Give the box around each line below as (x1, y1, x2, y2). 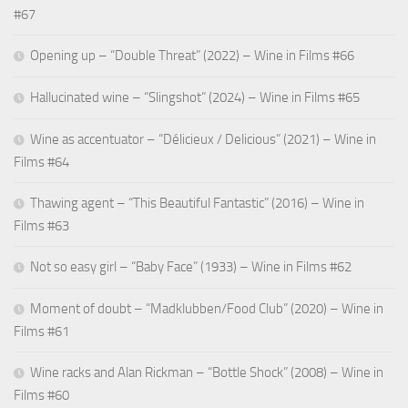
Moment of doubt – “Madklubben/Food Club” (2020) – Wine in (30, 300, 383, 317)
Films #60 (14, 386, 69, 403)
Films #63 (14, 217, 69, 234)
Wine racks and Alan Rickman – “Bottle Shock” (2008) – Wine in (30, 363, 383, 381)
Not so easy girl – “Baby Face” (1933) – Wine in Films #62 (30, 258, 352, 275)
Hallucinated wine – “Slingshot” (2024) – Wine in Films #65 (30, 88, 360, 106)
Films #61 (14, 322, 69, 340)
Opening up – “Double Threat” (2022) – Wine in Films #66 (30, 46, 354, 64)
